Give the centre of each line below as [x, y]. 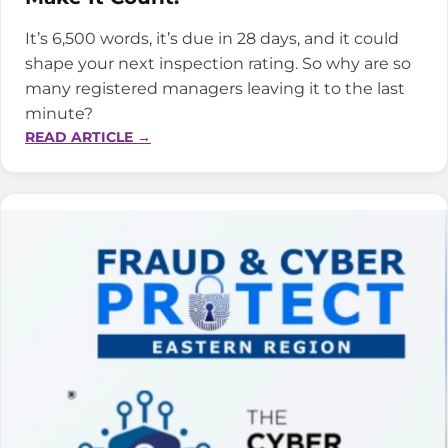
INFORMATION [204, 201]
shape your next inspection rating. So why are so [218, 62]
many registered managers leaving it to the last [215, 87]
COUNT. [178, 399]
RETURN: [182, 223]
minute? [59, 112]
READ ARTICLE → [88, 136]
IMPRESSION [196, 289]
